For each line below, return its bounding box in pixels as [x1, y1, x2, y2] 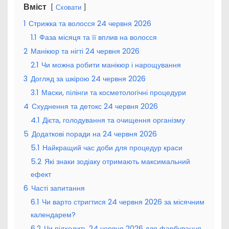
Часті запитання [31, 182, 85, 193]
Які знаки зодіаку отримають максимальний [44, 156, 190, 167]
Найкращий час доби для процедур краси [42, 142, 182, 153]
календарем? [30, 209, 76, 220]
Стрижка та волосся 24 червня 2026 [28, 18, 151, 29]
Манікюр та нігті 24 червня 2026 [30, 45, 140, 56]
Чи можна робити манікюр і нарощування [41, 59, 181, 70]
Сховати [55, 3, 81, 12]
